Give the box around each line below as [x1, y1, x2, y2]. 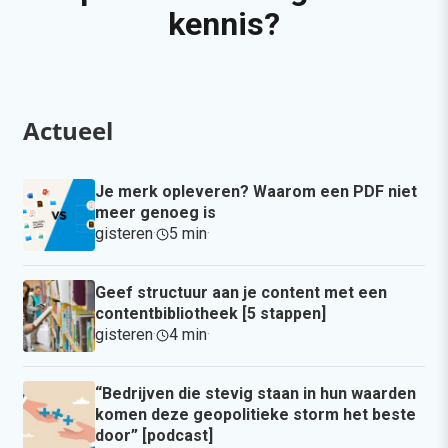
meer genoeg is [95, 203, 216, 223]
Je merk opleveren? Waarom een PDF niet [95, 182, 417, 202]
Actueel [23, 114, 113, 148]
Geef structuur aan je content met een [95, 283, 387, 303]
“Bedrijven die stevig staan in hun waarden [95, 384, 416, 404]
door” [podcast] [95, 426, 213, 446]
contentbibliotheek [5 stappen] [95, 304, 326, 324]
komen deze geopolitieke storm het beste [95, 405, 416, 425]
